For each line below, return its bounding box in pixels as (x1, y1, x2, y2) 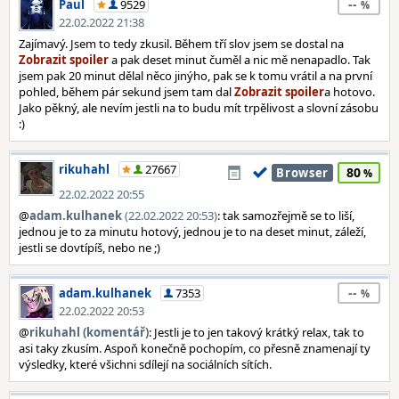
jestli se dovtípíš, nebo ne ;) (19, 240, 160, 256)
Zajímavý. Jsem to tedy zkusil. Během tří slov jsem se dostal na (19, 36, 344, 52)
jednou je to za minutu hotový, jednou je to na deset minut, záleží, (19, 224, 366, 240)
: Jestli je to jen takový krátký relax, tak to (149, 324, 364, 340)
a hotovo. (324, 84, 375, 100)
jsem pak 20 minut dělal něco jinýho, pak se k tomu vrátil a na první (19, 68, 372, 84)
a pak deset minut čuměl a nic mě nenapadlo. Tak (109, 52, 370, 68)
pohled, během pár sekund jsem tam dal (19, 84, 234, 100)
